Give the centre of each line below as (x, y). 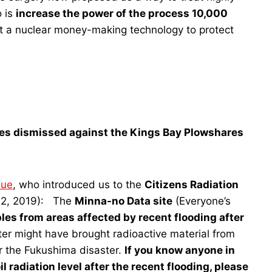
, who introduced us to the (79, 185)
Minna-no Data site (124, 201)
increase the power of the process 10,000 (122, 13)
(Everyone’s (202, 201)
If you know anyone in (180, 250)
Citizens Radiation (192, 185)
